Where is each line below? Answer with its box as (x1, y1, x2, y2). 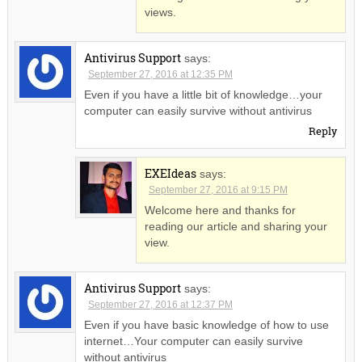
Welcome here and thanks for (144, 204, 296, 217)
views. (144, 6, 176, 19)
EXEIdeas (144, 166, 196, 182)
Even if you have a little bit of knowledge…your (83, 88, 322, 102)
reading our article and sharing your (144, 220, 327, 234)
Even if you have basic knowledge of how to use (83, 318, 329, 332)
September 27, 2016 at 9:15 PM (148, 184, 288, 196)
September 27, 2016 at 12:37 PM (87, 299, 233, 311)
